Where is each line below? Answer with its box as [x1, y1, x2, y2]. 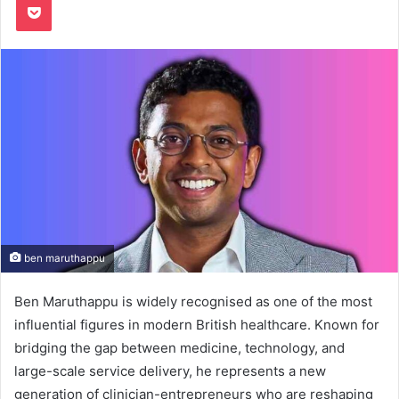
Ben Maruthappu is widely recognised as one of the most [14, 292, 372, 310]
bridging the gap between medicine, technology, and [14, 338, 345, 356]
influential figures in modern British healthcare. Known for [14, 315, 379, 333]
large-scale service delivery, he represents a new [14, 362, 326, 379]
